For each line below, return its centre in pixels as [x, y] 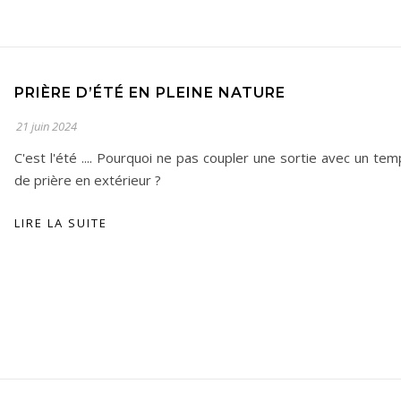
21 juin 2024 [47, 126]
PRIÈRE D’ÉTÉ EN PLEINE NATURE [150, 93]
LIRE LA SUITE [61, 223]
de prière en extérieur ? [88, 180]
